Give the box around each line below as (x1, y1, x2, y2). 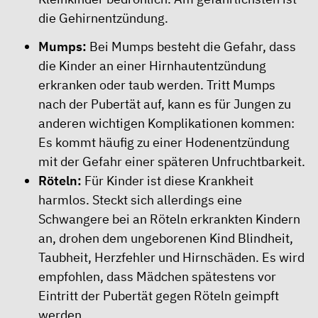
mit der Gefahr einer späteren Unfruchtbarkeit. (38, 153, 305, 170)
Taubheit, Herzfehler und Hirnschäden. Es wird (38, 249, 305, 265)
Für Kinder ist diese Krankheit (82, 172, 253, 189)
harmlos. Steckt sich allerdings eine (38, 192, 242, 208)
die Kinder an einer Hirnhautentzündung (38, 57, 266, 74)
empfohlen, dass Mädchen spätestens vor (38, 268, 276, 285)
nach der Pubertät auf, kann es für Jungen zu (38, 96, 291, 112)
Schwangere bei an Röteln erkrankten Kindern (38, 211, 300, 227)
